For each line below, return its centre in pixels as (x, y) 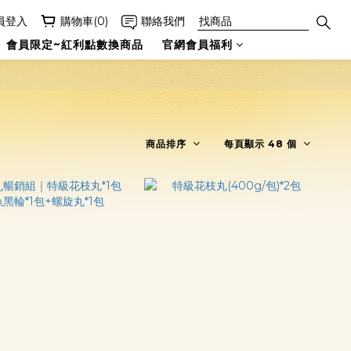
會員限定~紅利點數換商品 (74, 45)
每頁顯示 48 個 (261, 144)
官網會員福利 (197, 45)
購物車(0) (84, 21)
